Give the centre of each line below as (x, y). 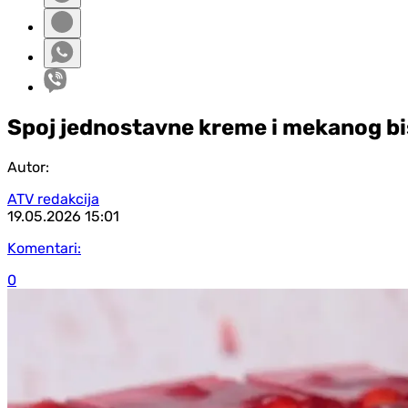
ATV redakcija (53, 199)
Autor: (28, 167)
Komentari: (44, 248)
